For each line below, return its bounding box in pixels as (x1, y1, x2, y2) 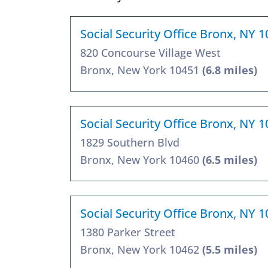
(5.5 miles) (202, 242, 257, 257)
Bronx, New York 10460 (80, 152, 202, 167)
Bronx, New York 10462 (80, 242, 202, 257)
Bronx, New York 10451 (80, 62, 202, 77)
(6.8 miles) (202, 62, 257, 77)
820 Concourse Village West (80, 45, 221, 60)
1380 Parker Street (80, 224, 175, 239)
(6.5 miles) (202, 152, 257, 167)
